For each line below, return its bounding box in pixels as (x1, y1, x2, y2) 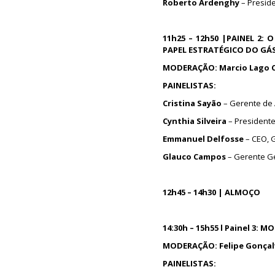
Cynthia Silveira (163, 115, 227, 126)
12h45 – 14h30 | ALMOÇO (163, 187, 260, 198)
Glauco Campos (163, 151, 226, 162)
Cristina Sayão (163, 98, 222, 109)
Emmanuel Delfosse (163, 133, 244, 144)
